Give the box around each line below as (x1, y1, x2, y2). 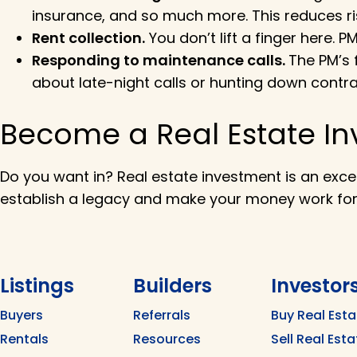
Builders (133, 273, 212, 300)
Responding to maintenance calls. (32, 50, 288, 71)
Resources (133, 330, 201, 349)
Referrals (133, 306, 190, 325)
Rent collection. (32, 28, 145, 49)
